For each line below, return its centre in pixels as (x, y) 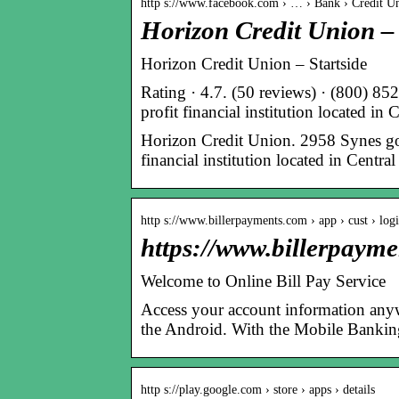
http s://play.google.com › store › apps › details (258, 389)
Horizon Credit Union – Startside (254, 63)
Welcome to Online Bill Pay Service (263, 281)
